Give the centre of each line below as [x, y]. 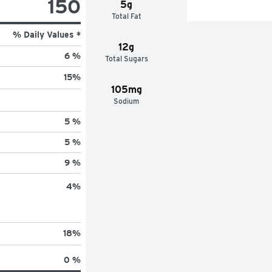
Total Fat [126, 16]
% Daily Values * [46, 34]
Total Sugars [126, 58]
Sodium [127, 101]
